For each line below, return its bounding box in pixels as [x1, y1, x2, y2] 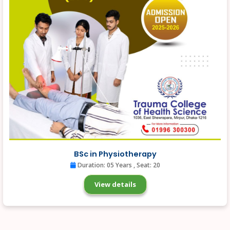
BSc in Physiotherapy [73, 149, 157, 160]
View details [94, 179, 136, 189]
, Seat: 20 [133, 161, 160, 170]
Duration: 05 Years [75, 161, 133, 170]
